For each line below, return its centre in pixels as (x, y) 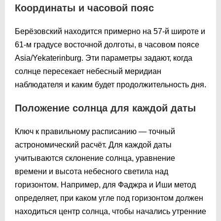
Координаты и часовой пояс (84, 8)
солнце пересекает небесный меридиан (88, 71)
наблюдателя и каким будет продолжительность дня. (110, 84)
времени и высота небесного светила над (92, 171)
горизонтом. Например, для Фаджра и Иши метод (105, 184)
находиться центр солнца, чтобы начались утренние (110, 211)
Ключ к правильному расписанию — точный (95, 131)
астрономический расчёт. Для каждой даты (93, 145)
